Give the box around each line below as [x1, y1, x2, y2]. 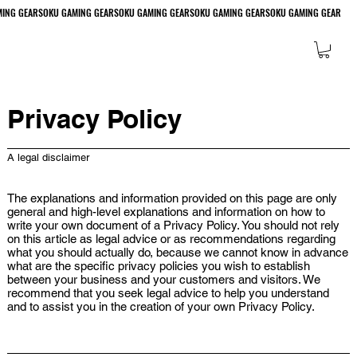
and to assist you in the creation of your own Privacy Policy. [6, 299, 315, 313]
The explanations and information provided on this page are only [6, 190, 337, 205]
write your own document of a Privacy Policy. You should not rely [6, 218, 339, 232]
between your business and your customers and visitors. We [6, 272, 320, 286]
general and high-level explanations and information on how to [6, 204, 325, 218]
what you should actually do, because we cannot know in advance [6, 245, 348, 259]
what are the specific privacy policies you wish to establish [6, 258, 310, 273]
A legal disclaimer [6, 151, 89, 164]
